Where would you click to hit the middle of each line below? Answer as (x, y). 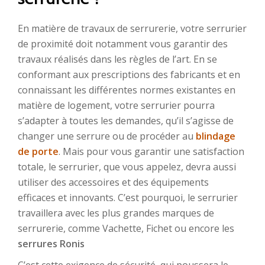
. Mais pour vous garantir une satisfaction (151, 151)
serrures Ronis (51, 244)
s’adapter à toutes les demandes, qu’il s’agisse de (126, 121)
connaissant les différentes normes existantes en (127, 90)
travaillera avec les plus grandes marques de (116, 213)
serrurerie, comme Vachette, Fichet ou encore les (126, 228)
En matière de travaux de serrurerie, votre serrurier (132, 28)
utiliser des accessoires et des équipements (113, 182)
